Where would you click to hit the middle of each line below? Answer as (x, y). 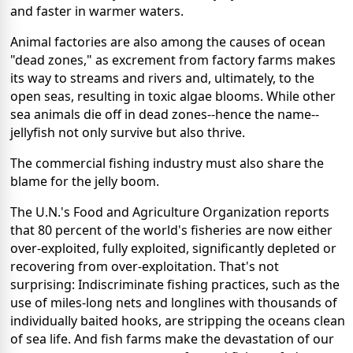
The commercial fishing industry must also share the (167, 163)
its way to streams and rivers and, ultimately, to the (162, 78)
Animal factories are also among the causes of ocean (168, 42)
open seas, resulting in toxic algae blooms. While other (173, 97)
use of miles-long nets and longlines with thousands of (174, 303)
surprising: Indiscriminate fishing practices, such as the (175, 285)
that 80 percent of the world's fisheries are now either (171, 230)
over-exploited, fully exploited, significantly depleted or (173, 249)
